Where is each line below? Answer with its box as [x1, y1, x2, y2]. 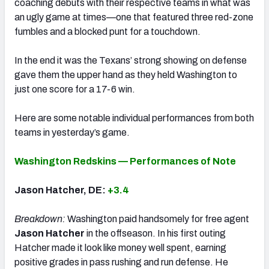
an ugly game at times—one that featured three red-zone [14, 11, 253, 22]
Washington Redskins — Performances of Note [14, 156, 236, 166]
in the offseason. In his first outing [85, 228, 226, 238]
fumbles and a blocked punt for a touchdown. [14, 26, 201, 37]
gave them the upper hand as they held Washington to [14, 69, 237, 80]
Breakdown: [14, 213, 65, 224]
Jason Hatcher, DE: [14, 184, 106, 195]
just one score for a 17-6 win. [14, 83, 135, 94]
